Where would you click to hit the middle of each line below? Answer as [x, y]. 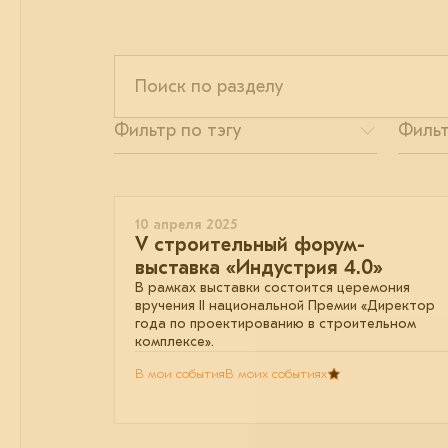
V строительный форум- [250, 244]
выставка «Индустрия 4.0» [259, 267]
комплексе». [174, 341]
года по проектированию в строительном [275, 323]
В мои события [180, 373]
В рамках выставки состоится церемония [272, 287]
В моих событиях [276, 373]
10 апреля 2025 [186, 224]
